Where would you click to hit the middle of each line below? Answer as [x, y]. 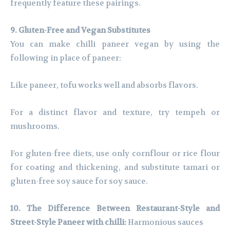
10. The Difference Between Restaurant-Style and [115, 209]
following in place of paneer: [66, 58]
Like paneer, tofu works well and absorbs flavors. [104, 85]
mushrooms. [35, 127]
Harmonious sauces [166, 223]
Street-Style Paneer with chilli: [69, 223]
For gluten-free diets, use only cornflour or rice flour [115, 154]
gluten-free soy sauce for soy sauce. [79, 181]
